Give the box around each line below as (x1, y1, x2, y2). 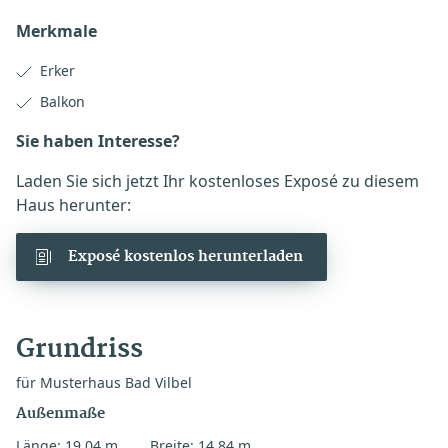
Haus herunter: (16, 194, 131, 216)
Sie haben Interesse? (16, 130, 180, 152)
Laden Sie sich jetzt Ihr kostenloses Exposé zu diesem (16, 170, 419, 192)
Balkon (40, 92, 85, 111)
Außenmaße (16, 405, 105, 423)
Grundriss (16, 334, 143, 365)
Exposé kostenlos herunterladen (68, 248, 303, 266)
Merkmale (16, 20, 97, 42)
